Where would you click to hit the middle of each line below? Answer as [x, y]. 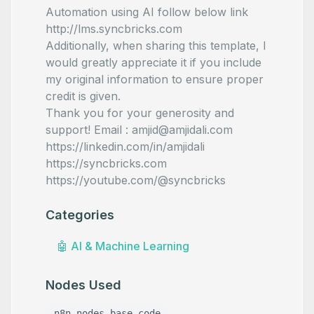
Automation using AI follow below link [147, 12]
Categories [80, 215]
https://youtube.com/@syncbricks [136, 180]
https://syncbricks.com [106, 163]
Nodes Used [83, 285]
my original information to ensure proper [155, 79]
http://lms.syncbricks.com [114, 29]
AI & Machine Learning [130, 246]
